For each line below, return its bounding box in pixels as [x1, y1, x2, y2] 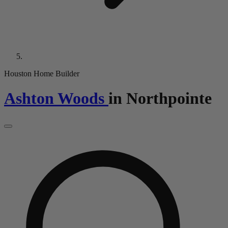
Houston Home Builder [4, 69, 79, 78]
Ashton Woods [4, 89, 104, 108]
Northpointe [126, 89, 212, 108]
